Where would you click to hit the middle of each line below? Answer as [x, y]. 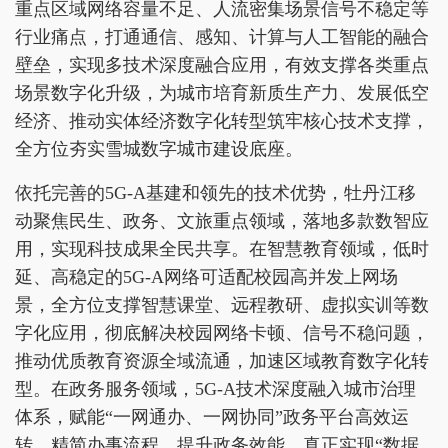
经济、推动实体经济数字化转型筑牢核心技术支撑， [222, 121]
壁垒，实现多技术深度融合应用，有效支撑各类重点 [222, 65]
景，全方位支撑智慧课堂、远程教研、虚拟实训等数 [222, 305]
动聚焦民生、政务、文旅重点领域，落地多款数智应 [222, 221]
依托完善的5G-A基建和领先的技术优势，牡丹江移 [215, 193]
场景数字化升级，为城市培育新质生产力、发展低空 [222, 93]
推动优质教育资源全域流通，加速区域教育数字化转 [222, 361]
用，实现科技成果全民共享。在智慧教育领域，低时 [222, 249]
